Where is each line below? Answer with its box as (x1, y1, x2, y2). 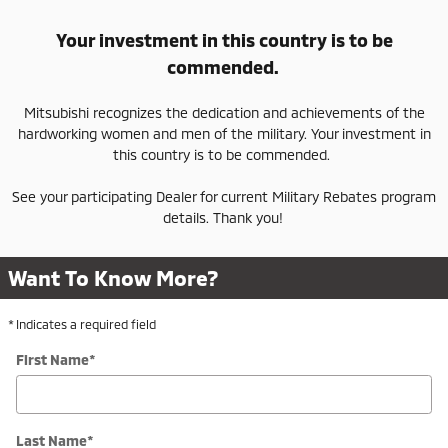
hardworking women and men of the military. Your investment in (17, 125, 431, 142)
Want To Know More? (8, 265, 219, 290)
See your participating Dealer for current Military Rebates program (12, 188, 436, 205)
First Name (16, 351, 89, 368)
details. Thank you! (162, 209, 286, 226)
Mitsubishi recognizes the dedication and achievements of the (23, 104, 425, 121)
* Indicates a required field (8, 317, 156, 331)
